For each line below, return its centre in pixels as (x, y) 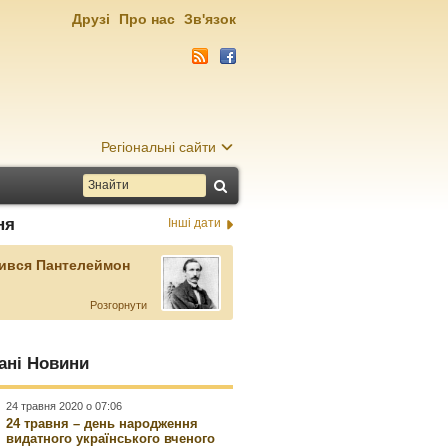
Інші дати (194, 223)
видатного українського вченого (111, 438)
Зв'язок (210, 19)
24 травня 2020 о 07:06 (64, 406)
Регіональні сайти (158, 147)
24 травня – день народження (104, 423)
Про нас (147, 19)
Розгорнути (118, 305)
